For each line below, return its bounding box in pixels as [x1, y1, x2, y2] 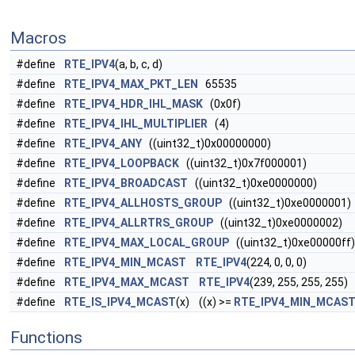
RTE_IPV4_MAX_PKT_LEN [64, 78, 198, 90]
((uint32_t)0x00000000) [142, 137, 271, 150]
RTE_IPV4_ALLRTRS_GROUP [64, 216, 213, 229]
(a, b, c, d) [115, 58, 162, 71]
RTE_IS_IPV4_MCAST [64, 296, 176, 308]
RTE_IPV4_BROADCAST [64, 177, 188, 189]
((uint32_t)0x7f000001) [179, 157, 307, 170]
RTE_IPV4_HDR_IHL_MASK [64, 97, 203, 110]
